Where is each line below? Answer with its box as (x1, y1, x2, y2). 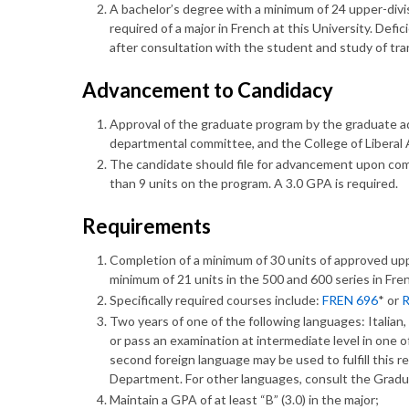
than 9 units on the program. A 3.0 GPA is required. (110, 175, 398, 191)
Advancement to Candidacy (82, 78, 333, 102)
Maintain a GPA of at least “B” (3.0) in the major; (110, 392, 379, 407)
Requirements (82, 214, 211, 238)
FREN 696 (322, 292, 378, 308)
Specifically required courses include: (110, 292, 322, 308)
